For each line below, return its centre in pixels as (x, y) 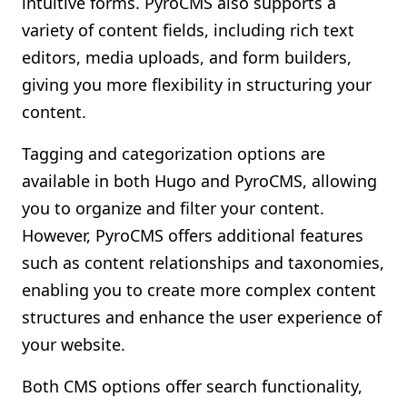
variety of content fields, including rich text (188, 30)
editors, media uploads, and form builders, (187, 57)
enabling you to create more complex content (199, 290)
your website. (74, 344)
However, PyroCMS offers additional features (193, 235)
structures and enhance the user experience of (202, 317)
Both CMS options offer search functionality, (192, 386)
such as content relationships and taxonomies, (203, 263)
